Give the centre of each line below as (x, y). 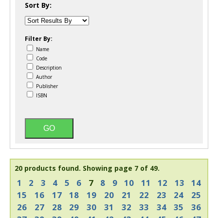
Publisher (46, 86)
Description (48, 68)
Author (43, 77)
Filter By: (39, 39)
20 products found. (48, 168)
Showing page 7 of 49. (121, 168)
